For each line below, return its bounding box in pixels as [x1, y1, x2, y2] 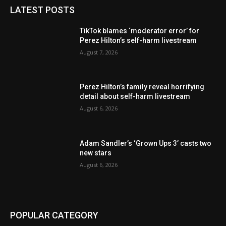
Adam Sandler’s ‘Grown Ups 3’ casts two [80, 139, 212, 147]
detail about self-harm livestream [80, 92, 191, 101]
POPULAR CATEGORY [10, 209, 98, 220]
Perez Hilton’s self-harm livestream [80, 36, 197, 44]
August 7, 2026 [80, 48, 118, 56]
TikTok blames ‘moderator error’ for [80, 26, 200, 35]
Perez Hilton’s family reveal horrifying [80, 83, 205, 91]
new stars [80, 148, 112, 157]
